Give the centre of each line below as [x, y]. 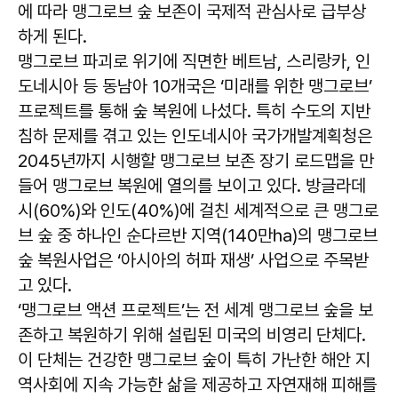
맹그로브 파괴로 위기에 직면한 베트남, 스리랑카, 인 [194, 62]
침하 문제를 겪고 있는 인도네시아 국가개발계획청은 [195, 136]
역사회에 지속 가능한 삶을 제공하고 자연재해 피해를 [197, 385]
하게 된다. [52, 37]
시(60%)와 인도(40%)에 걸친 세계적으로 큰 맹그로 [198, 211]
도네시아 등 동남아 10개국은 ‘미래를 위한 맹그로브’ [195, 87]
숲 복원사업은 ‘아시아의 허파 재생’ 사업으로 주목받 [193, 261]
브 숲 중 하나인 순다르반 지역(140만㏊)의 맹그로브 [198, 236]
